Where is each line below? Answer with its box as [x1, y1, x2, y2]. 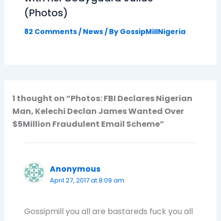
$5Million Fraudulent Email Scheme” [12, 118, 164, 130]
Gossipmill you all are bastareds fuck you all [24, 205, 193, 217]
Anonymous [50, 163, 101, 174]
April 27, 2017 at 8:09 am [50, 175, 125, 185]
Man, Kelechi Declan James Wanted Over [12, 105, 184, 117]
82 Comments [24, 26, 77, 37]
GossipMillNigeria [119, 26, 185, 37]
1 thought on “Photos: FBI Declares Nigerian [12, 92, 192, 104]
